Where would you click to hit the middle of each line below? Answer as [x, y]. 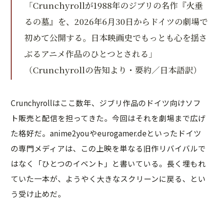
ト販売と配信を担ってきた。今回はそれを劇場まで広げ [108, 118]
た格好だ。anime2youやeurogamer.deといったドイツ [106, 133]
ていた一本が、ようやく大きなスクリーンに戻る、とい [108, 178]
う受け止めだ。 [38, 194]
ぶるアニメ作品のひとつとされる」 [91, 54]
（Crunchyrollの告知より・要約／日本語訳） [113, 70]
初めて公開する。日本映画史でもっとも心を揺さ [116, 37]
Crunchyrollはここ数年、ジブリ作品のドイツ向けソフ [106, 103]
